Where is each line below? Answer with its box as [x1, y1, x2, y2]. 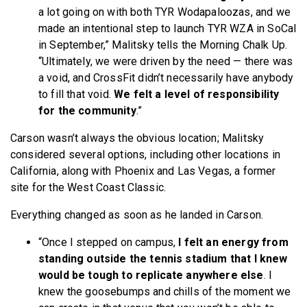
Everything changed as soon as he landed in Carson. [10, 208, 263, 222]
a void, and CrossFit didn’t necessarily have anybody [38, 71, 294, 85]
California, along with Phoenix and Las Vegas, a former [10, 164, 276, 178]
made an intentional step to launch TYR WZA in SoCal [38, 22, 297, 36]
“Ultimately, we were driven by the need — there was [38, 55, 293, 69]
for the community [38, 104, 136, 118]
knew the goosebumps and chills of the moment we [38, 285, 291, 299]
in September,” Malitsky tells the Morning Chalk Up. [38, 38, 288, 52]
